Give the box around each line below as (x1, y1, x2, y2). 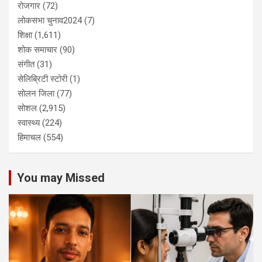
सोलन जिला (18, 88, 54, 99)
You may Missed (17, 171, 105, 185)
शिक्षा (18, 30, 32, 41)
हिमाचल (18, 132, 41, 143)
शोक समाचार (18, 44, 57, 56)
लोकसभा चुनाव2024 (18, 15, 82, 26)
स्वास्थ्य (18, 118, 40, 129)
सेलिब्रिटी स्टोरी (18, 74, 67, 85)
